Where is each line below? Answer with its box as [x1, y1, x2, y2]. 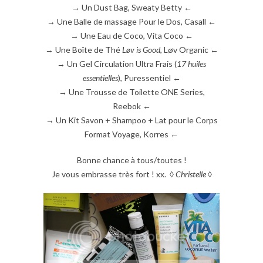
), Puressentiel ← [117, 72, 181, 83]
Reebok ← [112, 100, 151, 111]
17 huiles [177, 58, 206, 69]
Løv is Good [122, 44, 160, 55]
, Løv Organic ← [160, 44, 218, 55]
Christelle [175, 168, 206, 179]
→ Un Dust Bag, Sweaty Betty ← [71, 2, 192, 12]
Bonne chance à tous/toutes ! [76, 154, 187, 165]
